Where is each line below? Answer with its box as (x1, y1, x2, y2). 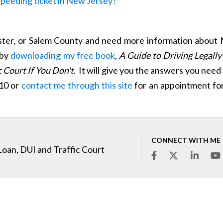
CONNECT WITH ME (151, 136, 221, 144)
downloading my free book (10, 50, 115, 61)
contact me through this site (21, 80, 133, 91)
